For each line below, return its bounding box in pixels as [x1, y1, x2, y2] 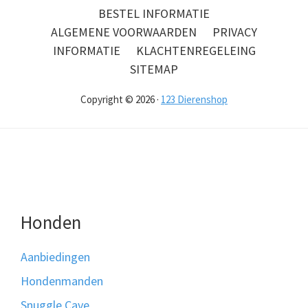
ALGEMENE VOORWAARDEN [51, 24, 197, 41]
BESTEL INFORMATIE [98, 5, 210, 22]
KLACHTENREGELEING [135, 43, 256, 59]
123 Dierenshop [161, 93, 228, 107]
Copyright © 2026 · [80, 93, 161, 107]
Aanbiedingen [21, 249, 90, 265]
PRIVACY [212, 24, 257, 41]
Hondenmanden [21, 273, 103, 289]
